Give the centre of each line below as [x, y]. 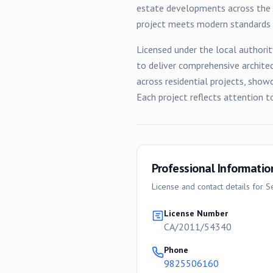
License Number [196, 213]
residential [186, 81]
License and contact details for [209, 186]
